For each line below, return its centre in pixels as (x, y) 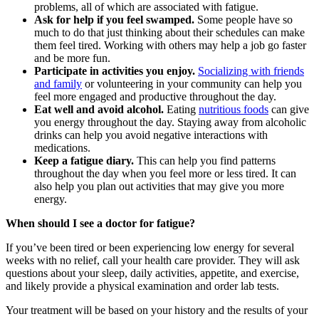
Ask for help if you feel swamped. (114, 20)
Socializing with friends (251, 71)
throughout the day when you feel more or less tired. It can (165, 174)
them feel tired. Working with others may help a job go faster (170, 46)
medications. (62, 148)
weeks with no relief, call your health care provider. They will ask (153, 261)
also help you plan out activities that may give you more (159, 187)
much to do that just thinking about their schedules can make (169, 33)
